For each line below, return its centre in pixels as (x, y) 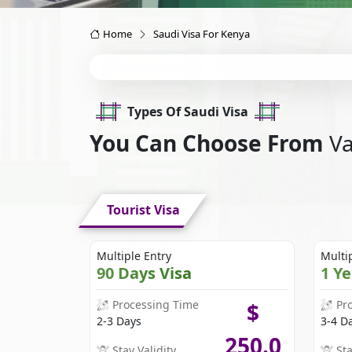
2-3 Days (119, 321)
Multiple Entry (134, 256)
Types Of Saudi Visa (188, 111)
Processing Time (156, 305)
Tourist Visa (144, 210)
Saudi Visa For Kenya (202, 34)
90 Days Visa (144, 273)
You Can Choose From (209, 143)
